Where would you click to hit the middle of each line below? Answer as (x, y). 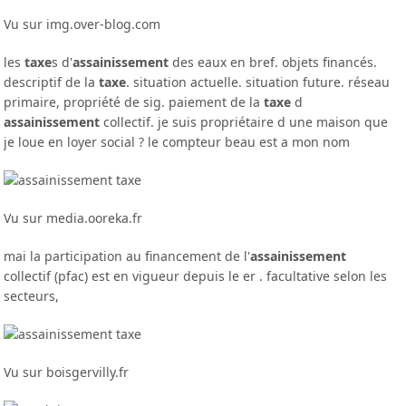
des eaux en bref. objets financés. (273, 62)
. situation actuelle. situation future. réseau (258, 82)
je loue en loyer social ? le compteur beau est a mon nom (179, 142)
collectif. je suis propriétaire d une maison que (244, 122)
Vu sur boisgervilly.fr (67, 372)
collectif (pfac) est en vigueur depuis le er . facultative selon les (196, 276)
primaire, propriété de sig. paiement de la (134, 102)
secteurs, (34, 296)
